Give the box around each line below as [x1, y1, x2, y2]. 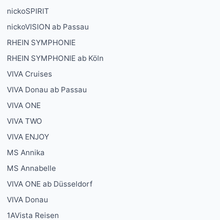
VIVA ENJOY [7, 132, 49, 142]
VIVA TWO [7, 116, 42, 126]
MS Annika [7, 148, 45, 158]
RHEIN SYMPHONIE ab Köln [7, 54, 104, 63]
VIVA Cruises [7, 69, 52, 79]
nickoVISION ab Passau [7, 22, 89, 32]
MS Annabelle [7, 164, 56, 173]
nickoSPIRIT [7, 6, 49, 16]
